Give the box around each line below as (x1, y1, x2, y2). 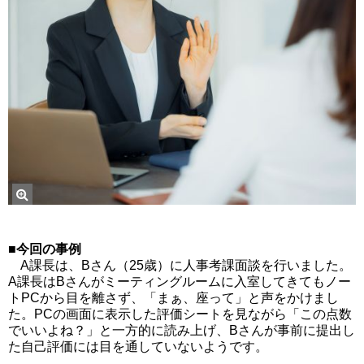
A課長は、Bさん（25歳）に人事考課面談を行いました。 (8, 258, 352, 273)
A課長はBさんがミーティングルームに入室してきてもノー (8, 275, 351, 289)
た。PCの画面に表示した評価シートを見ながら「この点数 (8, 307, 352, 322)
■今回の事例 (8, 242, 81, 257)
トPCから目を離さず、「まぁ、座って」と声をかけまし (8, 291, 339, 305)
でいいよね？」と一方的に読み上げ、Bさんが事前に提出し (8, 323, 355, 338)
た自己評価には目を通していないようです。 (8, 340, 268, 354)
